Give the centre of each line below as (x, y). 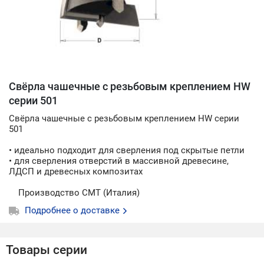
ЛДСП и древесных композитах (76, 171)
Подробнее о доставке (73, 210)
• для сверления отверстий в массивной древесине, (119, 161)
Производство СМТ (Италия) (74, 193)
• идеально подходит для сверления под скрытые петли (127, 150)
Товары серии (47, 250)
